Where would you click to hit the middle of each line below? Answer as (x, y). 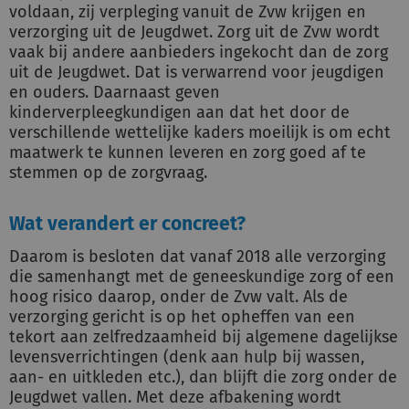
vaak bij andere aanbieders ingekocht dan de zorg (199, 52)
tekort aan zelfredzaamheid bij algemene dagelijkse (204, 337)
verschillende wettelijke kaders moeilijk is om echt (200, 132)
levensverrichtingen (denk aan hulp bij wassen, (187, 357)
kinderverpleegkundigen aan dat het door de (179, 112)
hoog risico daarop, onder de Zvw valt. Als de (178, 297)
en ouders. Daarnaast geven (115, 92)
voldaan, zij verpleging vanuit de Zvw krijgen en (188, 12)
